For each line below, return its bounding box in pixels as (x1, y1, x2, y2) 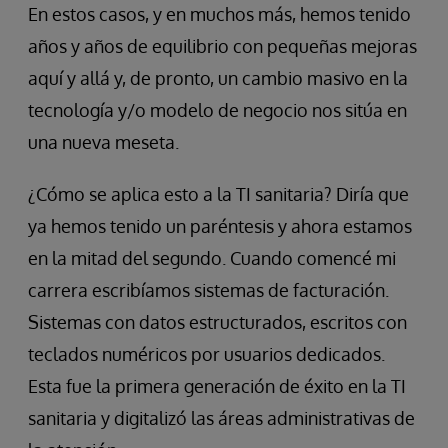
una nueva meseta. (28, 131, 179, 154)
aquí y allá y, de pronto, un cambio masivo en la (28, 67, 408, 90)
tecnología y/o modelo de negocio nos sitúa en (28, 99, 407, 122)
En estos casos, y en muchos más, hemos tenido (28, 3, 411, 26)
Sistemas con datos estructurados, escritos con (28, 311, 407, 334)
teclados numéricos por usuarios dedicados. (28, 343, 385, 366)
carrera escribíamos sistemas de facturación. (28, 279, 389, 302)
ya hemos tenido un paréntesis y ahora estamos (28, 215, 412, 238)
